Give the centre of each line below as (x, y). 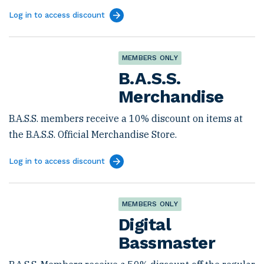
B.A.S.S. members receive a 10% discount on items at (126, 118)
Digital (145, 225)
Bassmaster (167, 243)
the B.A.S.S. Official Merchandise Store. (93, 134)
